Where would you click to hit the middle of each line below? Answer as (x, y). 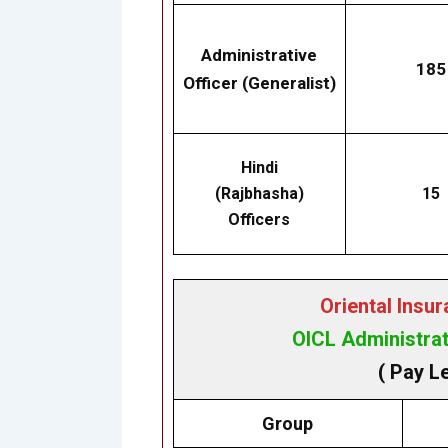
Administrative (259, 55)
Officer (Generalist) (259, 83)
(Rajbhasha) (259, 194)
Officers (259, 220)
